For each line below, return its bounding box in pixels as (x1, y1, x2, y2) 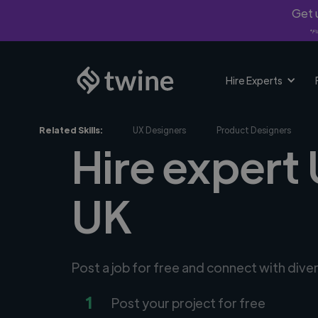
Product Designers (216, 124, 291, 136)
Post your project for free (111, 295, 265, 311)
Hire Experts (225, 74, 283, 87)
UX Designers (133, 124, 187, 136)
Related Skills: (38, 124, 103, 136)
